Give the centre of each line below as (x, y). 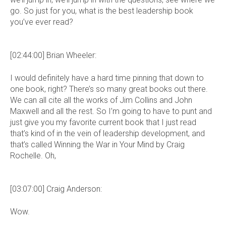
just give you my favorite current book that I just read (103, 122)
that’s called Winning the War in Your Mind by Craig (97, 144)
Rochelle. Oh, (33, 155)
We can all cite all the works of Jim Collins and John (101, 100)
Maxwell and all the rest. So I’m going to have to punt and (111, 111)
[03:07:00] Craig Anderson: (56, 189)
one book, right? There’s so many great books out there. (109, 89)
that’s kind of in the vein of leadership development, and (107, 133)
